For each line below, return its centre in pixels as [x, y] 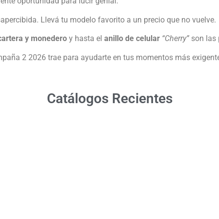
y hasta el [86, 39]
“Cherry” [175, 39]
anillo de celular [132, 39]
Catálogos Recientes [109, 98]
